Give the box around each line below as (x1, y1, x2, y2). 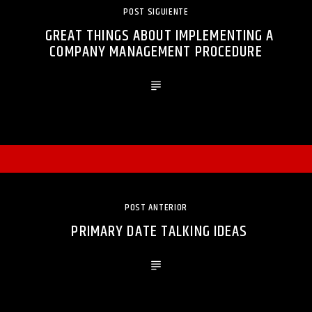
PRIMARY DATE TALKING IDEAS (71, 219, 248, 244)
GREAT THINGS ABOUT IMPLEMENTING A (45, 23, 274, 48)
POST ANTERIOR (124, 199, 188, 215)
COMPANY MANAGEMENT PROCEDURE (49, 39, 263, 64)
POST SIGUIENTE (123, 3, 189, 19)
